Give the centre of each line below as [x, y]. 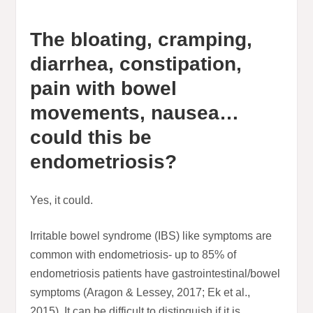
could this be [91, 138]
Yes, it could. [62, 201]
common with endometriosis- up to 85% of [133, 255]
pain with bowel [104, 89]
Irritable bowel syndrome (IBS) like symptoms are [151, 236]
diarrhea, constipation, [136, 64]
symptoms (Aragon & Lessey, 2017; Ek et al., [140, 293]
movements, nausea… [135, 113]
